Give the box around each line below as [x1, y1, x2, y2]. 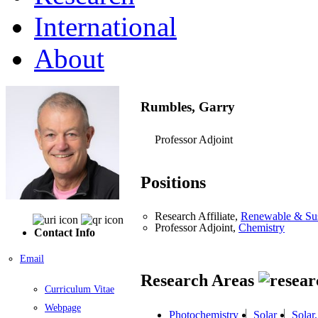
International [34, 11, 177, 42]
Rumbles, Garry [141, 99, 235, 114]
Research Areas [141, 271, 258, 290]
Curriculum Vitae [45, 283, 114, 295]
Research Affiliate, [155, 210, 241, 223]
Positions [141, 173, 206, 192]
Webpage [45, 302, 81, 313]
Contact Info [34, 226, 95, 238]
